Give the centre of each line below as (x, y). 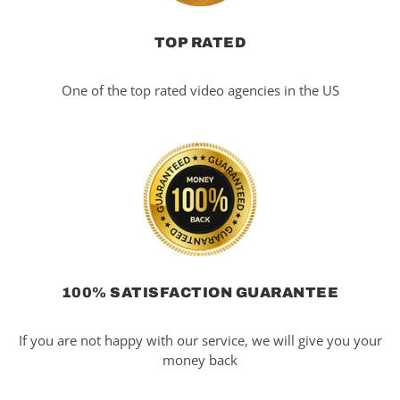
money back (200, 359)
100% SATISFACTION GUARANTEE (200, 292)
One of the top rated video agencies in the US (200, 90)
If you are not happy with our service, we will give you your (200, 340)
